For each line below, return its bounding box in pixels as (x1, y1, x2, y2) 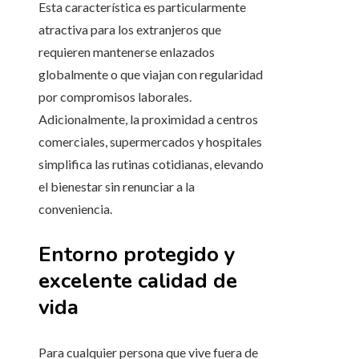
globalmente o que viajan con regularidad (38, 67, 263, 83)
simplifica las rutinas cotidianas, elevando (38, 156, 264, 172)
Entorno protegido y (38, 240, 236, 269)
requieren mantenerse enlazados (38, 44, 215, 60)
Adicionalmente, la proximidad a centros (38, 111, 258, 127)
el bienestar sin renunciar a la (38, 179, 195, 195)
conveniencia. (38, 201, 112, 217)
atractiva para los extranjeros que (38, 22, 221, 38)
